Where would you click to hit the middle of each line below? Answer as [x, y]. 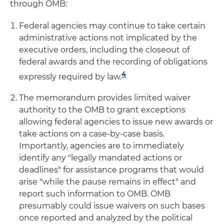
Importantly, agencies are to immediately [101, 146]
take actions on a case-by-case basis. [92, 134]
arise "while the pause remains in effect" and [107, 182]
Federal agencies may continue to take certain [112, 25]
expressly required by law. [70, 77]
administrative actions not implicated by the [108, 37]
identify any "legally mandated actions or [100, 158]
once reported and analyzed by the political [106, 218]
